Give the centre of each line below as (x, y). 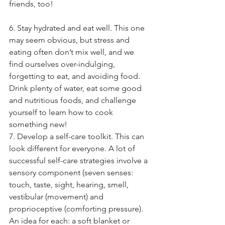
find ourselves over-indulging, (63, 64)
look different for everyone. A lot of (73, 148)
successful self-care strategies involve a (79, 160)
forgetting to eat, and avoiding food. (76, 76)
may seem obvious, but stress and (70, 40)
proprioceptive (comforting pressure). (77, 209)
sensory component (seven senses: (72, 173)
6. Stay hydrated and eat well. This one (78, 28)
